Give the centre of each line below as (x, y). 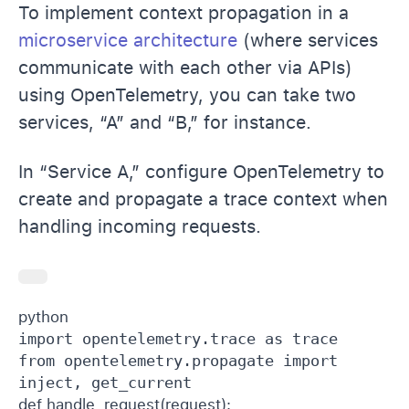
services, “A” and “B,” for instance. (165, 122)
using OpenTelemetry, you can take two (187, 94)
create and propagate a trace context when (203, 199)
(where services (308, 40)
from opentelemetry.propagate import (178, 360)
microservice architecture (128, 40)
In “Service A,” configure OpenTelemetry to (201, 171)
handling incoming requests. (140, 226)
